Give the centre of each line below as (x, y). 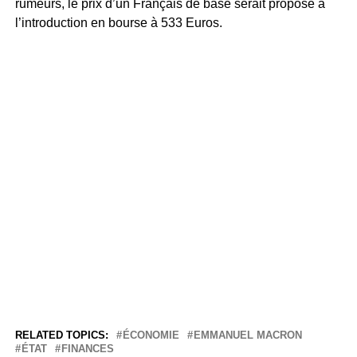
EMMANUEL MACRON (247, 335)
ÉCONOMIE (151, 335)
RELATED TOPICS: (61, 335)
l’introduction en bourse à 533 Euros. (118, 23)
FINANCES (87, 349)
